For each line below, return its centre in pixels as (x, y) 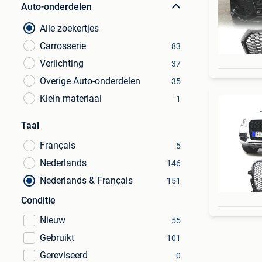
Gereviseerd (64, 255)
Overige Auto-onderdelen (90, 81)
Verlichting (62, 63)
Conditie (38, 200)
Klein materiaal (71, 99)
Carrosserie (63, 46)
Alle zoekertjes (69, 28)
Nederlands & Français (86, 180)
